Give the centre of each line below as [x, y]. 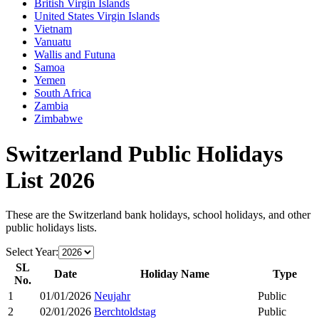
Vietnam [53, 29]
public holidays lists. [51, 228]
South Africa [63, 93]
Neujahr [112, 296]
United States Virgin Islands [97, 16]
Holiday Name [174, 274]
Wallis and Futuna [75, 55]
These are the [37, 215]
